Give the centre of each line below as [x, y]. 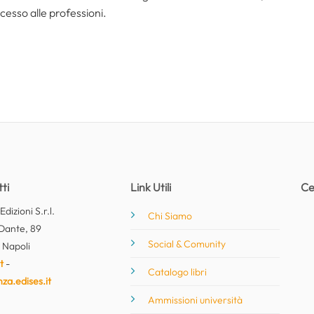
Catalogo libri [178, 272]
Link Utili [151, 187]
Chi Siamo [170, 216]
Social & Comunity [187, 244]
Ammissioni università [196, 300]
